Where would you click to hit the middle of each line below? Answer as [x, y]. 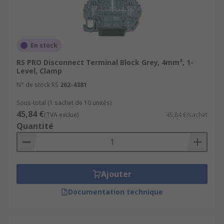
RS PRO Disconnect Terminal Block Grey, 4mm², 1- [105, 62]
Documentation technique [115, 192]
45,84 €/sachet [187, 115]
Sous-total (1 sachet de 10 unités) [64, 103]
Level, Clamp [39, 71]
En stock [44, 45]
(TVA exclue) [61, 115]
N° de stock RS [37, 85]
